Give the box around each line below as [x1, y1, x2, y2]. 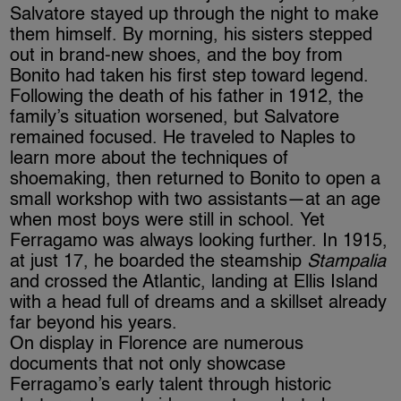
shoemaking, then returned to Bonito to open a [10, 170, 381, 189]
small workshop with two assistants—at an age [10, 191, 381, 209]
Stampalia [307, 252, 387, 271]
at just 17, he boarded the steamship [10, 252, 308, 271]
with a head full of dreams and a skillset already [10, 294, 388, 312]
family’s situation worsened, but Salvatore [10, 108, 340, 127]
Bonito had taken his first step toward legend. [10, 67, 370, 86]
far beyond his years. [10, 314, 178, 333]
